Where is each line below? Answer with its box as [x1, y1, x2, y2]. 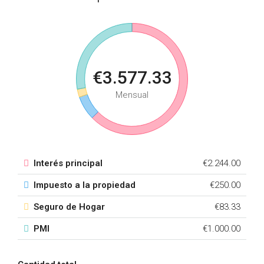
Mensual [115, 90, 148, 101]
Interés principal [34, 158, 103, 169]
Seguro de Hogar [34, 202, 105, 213]
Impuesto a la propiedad [34, 180, 136, 191]
